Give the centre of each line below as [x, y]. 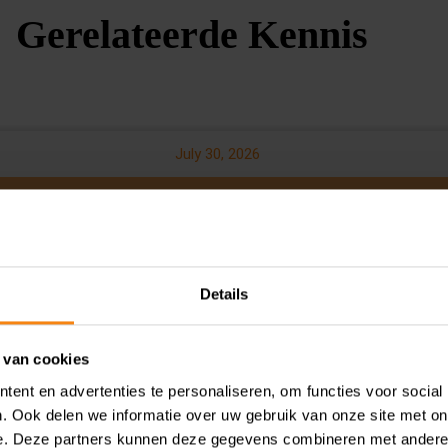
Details [224, 294]
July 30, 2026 [217, 153]
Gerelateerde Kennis [192, 34]
